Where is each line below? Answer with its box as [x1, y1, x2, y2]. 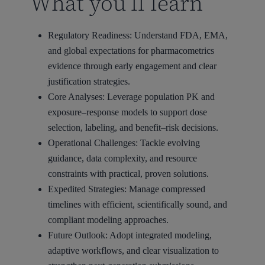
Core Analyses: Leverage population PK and [47, 92, 215, 102]
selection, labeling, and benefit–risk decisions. [47, 122, 218, 133]
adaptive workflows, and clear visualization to [47, 245, 219, 256]
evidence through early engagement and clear [47, 61, 216, 72]
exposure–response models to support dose [47, 107, 207, 118]
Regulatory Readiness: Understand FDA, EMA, [47, 30, 228, 41]
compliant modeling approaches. [47, 215, 169, 225]
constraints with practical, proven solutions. [47, 169, 209, 179]
